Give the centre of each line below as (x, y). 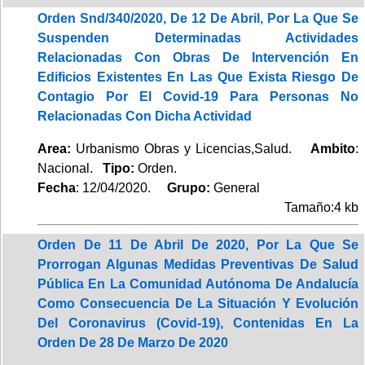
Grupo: (184, 187)
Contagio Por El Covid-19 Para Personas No (198, 96)
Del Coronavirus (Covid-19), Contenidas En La (198, 323)
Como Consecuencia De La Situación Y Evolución (198, 303)
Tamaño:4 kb (321, 207)
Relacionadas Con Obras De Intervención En (198, 57)
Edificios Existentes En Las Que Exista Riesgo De (198, 77)
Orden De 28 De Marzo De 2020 (133, 342)
